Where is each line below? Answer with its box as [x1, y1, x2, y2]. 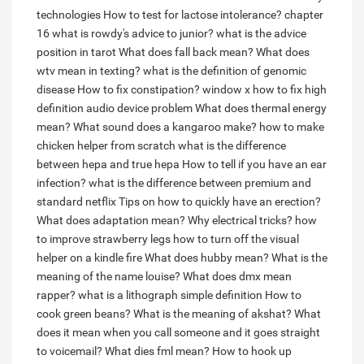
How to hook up [212, 344, 292, 358]
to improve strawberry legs [37, 232, 171, 246]
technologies [37, 8, 101, 22]
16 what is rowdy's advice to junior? [37, 27, 214, 41]
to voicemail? [37, 344, 102, 358]
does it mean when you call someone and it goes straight [37, 326, 320, 340]
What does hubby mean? [145, 251, 269, 265]
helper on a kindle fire [37, 251, 142, 265]
